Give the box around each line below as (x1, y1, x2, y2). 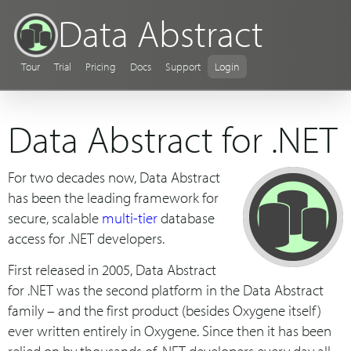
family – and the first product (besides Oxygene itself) (8, 301, 321, 320)
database (157, 208, 215, 227)
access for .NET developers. (8, 229, 165, 248)
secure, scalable (8, 208, 102, 227)
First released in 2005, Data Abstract (8, 260, 216, 279)
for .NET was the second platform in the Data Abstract (8, 280, 324, 299)
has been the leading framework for (8, 188, 219, 207)
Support (165, 60, 201, 74)
